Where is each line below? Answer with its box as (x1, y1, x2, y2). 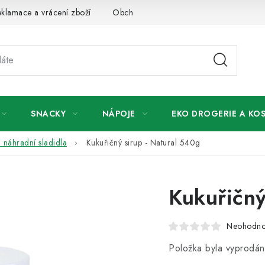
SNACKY (31, 108, 66, 119)
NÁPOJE (102, 108, 135, 119)
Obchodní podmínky (112, 6, 188, 18)
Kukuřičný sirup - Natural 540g (86, 137, 201, 149)
